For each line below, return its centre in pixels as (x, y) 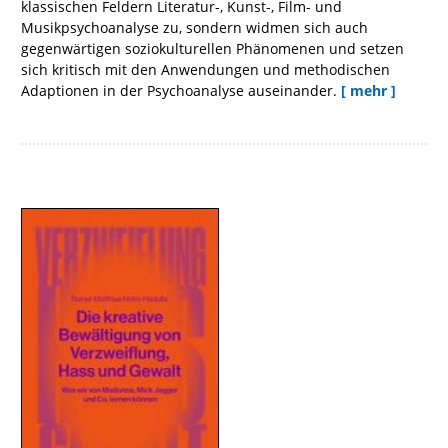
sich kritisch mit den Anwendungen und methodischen (205, 70)
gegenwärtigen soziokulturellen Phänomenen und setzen (212, 49)
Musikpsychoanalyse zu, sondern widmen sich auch (194, 28)
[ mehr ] (368, 91)
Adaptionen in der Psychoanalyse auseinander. (179, 91)
